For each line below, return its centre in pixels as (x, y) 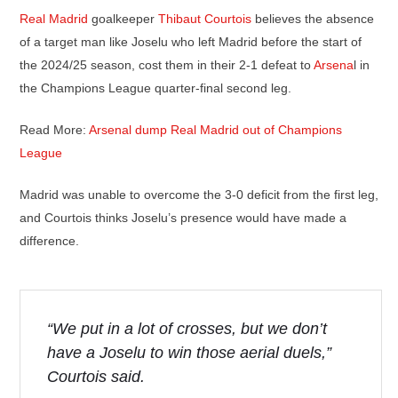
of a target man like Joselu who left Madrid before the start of (191, 42)
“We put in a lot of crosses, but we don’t (187, 329)
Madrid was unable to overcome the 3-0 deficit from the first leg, (199, 195)
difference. (49, 241)
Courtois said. (96, 377)
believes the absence (313, 19)
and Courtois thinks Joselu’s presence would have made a (183, 218)
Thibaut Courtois (205, 19)
